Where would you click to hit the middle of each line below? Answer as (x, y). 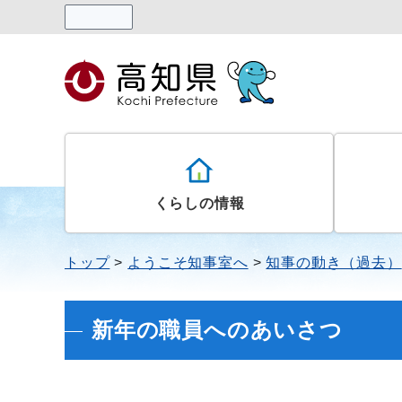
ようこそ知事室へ (188, 262)
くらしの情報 (199, 203)
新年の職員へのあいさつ (217, 330)
